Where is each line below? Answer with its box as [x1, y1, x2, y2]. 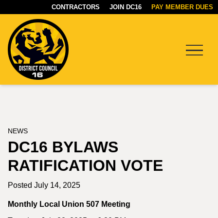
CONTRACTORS [52, 3, 100, 11]
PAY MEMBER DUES [151, 3, 213, 11]
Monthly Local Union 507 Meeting [8, 200, 130, 208]
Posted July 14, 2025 [8, 181, 80, 189]
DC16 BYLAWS [8, 138, 118, 156]
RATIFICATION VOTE [8, 157, 163, 174]
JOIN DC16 [109, 3, 142, 11]
